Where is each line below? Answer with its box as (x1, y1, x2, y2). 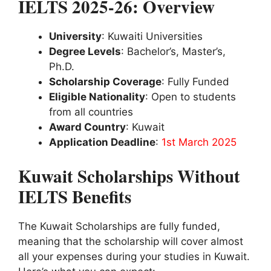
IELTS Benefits (18, 183, 131, 209)
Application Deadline (49, 136, 155, 149)
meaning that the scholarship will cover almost (18, 235, 243, 247)
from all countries (49, 106, 133, 119)
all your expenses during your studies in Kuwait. (18, 250, 250, 263)
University (49, 30, 102, 43)
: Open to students (145, 91, 236, 103)
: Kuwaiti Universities (102, 30, 203, 43)
